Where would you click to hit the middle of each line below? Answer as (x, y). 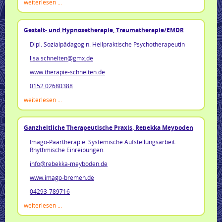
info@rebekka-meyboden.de (69, 163)
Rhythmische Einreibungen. (67, 149)
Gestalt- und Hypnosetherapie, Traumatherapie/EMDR (104, 30)
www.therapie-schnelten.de (67, 72)
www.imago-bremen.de (62, 177)
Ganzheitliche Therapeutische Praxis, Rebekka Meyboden (109, 127)
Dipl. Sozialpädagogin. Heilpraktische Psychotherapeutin (107, 44)
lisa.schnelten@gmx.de (61, 58)
